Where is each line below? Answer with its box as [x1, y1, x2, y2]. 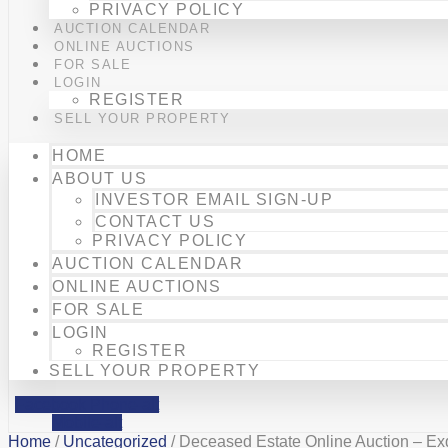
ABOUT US [52, 170, 147, 187]
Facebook [15, 396, 87, 413]
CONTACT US [95, 213, 215, 230]
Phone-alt [90, 396, 160, 413]
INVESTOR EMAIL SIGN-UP [95, 191, 333, 208]
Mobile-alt [52, 414, 123, 431]
